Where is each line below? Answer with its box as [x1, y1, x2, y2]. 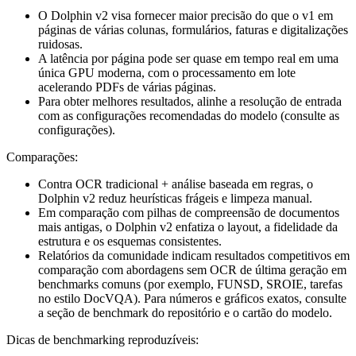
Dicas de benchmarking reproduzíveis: [6, 333, 199, 347]
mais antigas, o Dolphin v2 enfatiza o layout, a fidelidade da [38, 220, 338, 234]
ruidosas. [38, 37, 83, 52]
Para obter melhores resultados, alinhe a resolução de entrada [38, 95, 342, 109]
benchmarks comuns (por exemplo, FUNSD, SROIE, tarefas [38, 277, 342, 292]
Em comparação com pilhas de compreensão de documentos [38, 206, 339, 220]
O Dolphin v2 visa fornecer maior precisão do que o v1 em [38, 9, 333, 23]
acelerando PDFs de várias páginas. [38, 80, 216, 95]
